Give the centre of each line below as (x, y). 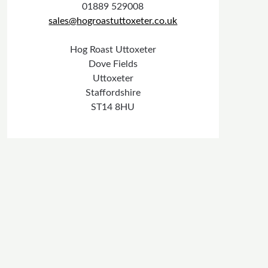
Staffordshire (113, 93)
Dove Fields (113, 64)
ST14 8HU (113, 107)
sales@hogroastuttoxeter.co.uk (113, 21)
